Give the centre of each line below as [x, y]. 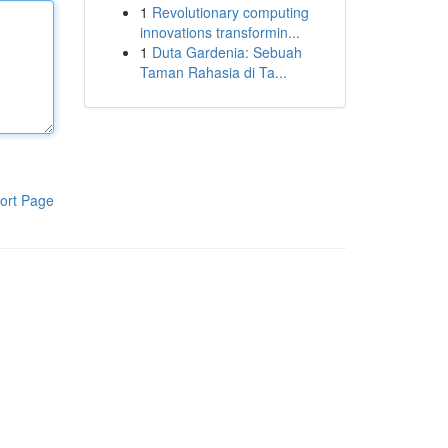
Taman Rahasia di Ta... [213, 72]
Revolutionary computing [230, 12]
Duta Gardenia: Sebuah [226, 52]
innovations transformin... [219, 32]
